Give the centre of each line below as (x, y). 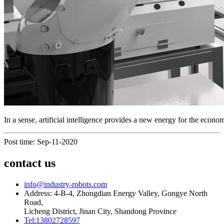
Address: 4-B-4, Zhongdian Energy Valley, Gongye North (116, 193)
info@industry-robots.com (65, 184)
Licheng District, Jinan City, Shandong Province (100, 211)
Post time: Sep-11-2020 (41, 142)
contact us (30, 163)
